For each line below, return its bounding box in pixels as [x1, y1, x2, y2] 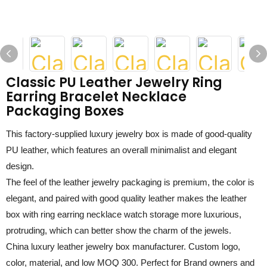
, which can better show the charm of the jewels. [45, 225, 231, 235]
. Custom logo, [184, 241, 240, 252]
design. [6, 161, 34, 171]
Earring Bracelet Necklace [6, 88, 187, 106]
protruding [6, 225, 45, 235]
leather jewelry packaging [63, 177, 162, 187]
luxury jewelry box [89, 129, 160, 139]
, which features [46, 145, 110, 155]
